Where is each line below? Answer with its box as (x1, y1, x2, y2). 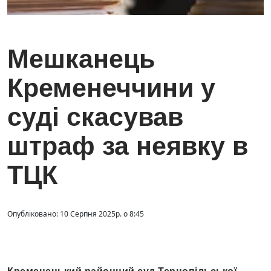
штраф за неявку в (7, 131, 248, 161)
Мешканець (7, 44, 155, 74)
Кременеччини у (7, 73, 215, 103)
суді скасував (7, 102, 183, 132)
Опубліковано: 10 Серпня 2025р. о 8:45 (7, 209, 144, 220)
